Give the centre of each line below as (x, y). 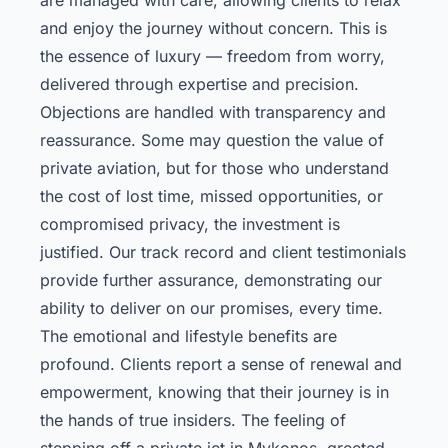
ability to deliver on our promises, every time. (211, 307)
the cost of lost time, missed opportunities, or (211, 195)
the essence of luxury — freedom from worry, (212, 55)
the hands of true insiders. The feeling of (193, 419)
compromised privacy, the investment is (190, 223)
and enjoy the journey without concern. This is (213, 27)
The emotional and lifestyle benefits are (188, 335)
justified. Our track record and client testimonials (223, 251)
